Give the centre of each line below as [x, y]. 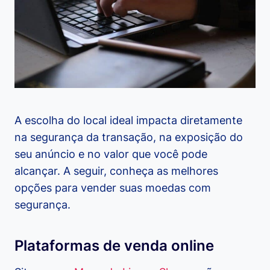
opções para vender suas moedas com [113, 188]
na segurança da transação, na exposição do [129, 137]
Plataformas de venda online [114, 246]
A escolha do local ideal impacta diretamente [128, 121]
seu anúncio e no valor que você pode [111, 154]
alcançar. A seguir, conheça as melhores [116, 171]
